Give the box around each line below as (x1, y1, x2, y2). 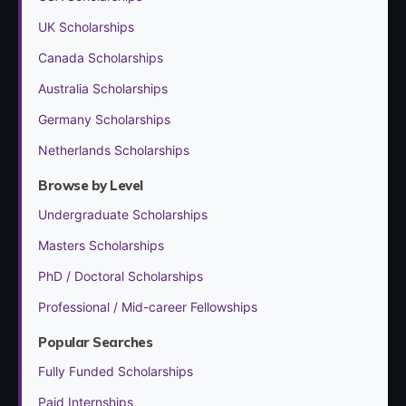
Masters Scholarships (38, 237, 164, 253)
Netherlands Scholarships (38, 141, 189, 158)
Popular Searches (38, 333, 152, 351)
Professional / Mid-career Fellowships (38, 298, 257, 314)
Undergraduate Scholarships (38, 206, 208, 222)
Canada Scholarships (38, 49, 163, 65)
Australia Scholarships (38, 80, 168, 96)
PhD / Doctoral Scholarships (38, 267, 203, 284)
